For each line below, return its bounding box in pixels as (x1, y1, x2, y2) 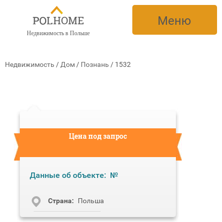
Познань (81, 60, 109, 68)
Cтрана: (48, 197, 74, 205)
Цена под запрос (69, 131, 127, 141)
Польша (78, 197, 104, 205)
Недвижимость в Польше (26, 30, 90, 37)
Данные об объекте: (30, 170, 106, 180)
